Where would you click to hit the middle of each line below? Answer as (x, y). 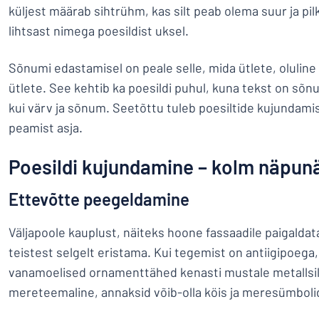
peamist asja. (47, 127)
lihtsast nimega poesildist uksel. (100, 31)
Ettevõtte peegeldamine (99, 199)
